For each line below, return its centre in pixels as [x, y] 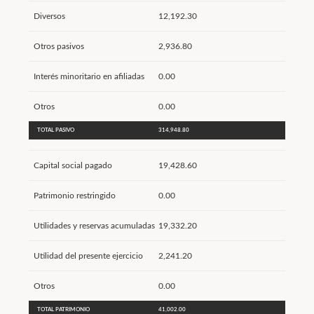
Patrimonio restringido [74, 196]
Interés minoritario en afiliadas [89, 76]
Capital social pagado [73, 165]
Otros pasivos [59, 46]
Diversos [49, 16]
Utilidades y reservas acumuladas [94, 226]
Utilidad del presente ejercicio [88, 256]
